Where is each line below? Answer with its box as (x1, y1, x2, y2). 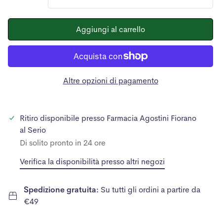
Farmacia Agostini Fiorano (107, 112, 196, 123)
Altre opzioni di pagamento (63, 75, 158, 86)
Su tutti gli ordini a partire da (101, 184, 200, 195)
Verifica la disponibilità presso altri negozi (20, 156, 165, 167)
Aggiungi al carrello (76, 24, 145, 35)
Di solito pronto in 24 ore (20, 137, 106, 148)
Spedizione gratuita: (24, 184, 101, 195)
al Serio (20, 124, 46, 135)
